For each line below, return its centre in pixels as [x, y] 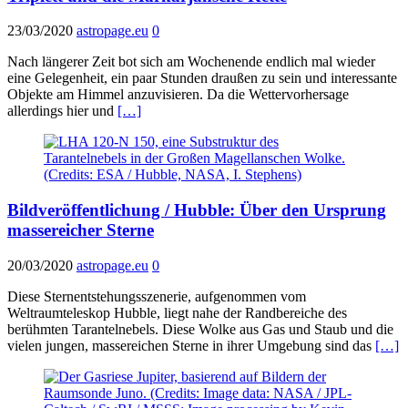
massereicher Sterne [81, 230]
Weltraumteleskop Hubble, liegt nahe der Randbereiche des [177, 312]
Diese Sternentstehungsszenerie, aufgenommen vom [157, 296]
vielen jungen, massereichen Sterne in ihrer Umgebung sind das [191, 345]
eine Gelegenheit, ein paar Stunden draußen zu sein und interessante [202, 78]
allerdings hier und [62, 111]
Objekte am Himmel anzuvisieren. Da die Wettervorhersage [178, 95]
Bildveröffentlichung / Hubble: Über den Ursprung [197, 210]
